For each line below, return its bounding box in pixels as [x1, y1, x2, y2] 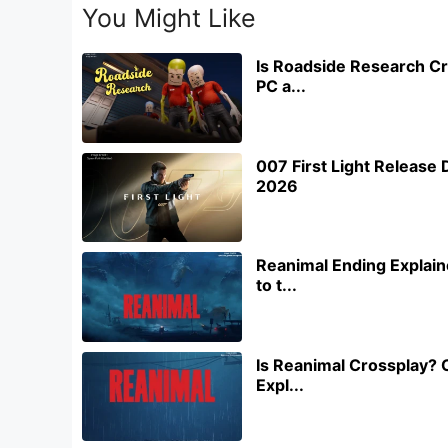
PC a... [256, 76, 306, 96]
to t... [256, 275, 297, 296]
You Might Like [82, 3, 256, 33]
